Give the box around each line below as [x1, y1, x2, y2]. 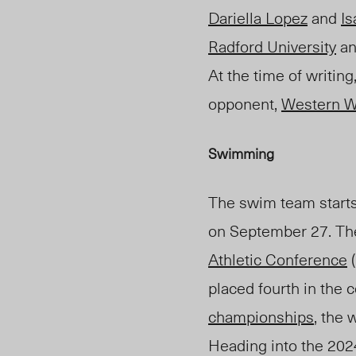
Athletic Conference [208, 247, 347, 272]
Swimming [208, 142, 274, 164]
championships [208, 304, 314, 329]
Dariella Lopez [208, 6, 308, 30]
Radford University [208, 34, 336, 59]
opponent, [208, 91, 281, 116]
